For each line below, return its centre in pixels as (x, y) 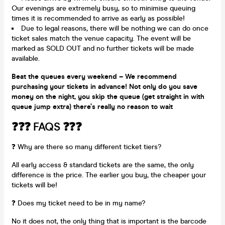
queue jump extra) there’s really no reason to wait (92, 106)
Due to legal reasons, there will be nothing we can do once (115, 28)
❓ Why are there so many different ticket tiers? (86, 147)
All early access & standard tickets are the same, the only (103, 165)
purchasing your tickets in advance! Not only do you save (104, 86)
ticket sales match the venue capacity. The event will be (101, 38)
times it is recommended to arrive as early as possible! (98, 18)
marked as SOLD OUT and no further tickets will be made (103, 48)
